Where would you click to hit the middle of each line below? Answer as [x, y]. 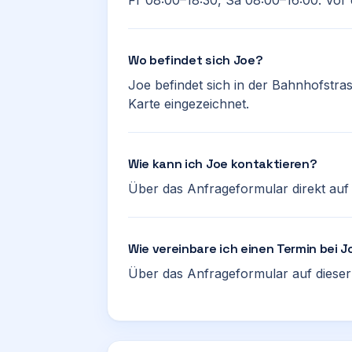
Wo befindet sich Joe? [196, 60]
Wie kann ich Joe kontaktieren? [223, 164]
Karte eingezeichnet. [189, 104]
